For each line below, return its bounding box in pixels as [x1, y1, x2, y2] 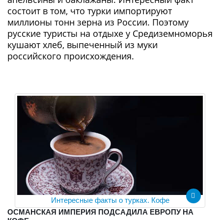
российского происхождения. [7, 50, 134, 62]
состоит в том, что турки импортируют [7, 5, 172, 17]
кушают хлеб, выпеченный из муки [7, 39, 158, 51]
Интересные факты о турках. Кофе [51, 195, 169, 204]
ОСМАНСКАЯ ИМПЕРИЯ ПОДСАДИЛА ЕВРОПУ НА [7, 207, 193, 216]
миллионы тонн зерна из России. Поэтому [7, 16, 189, 28]
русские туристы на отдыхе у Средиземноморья [7, 27, 213, 39]
